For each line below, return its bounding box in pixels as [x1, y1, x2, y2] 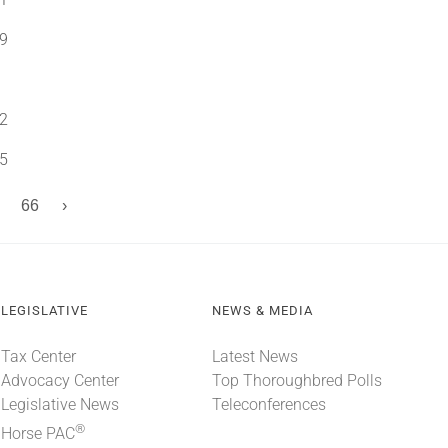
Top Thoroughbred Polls [211, 371, 382, 390]
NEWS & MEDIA [211, 303, 313, 318]
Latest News [211, 347, 298, 366]
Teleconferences [211, 395, 326, 414]
